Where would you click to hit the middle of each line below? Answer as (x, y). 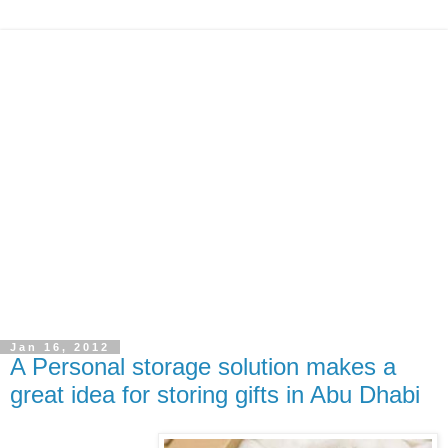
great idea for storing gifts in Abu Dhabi (215, 395)
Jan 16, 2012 (60, 347)
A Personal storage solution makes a (203, 367)
